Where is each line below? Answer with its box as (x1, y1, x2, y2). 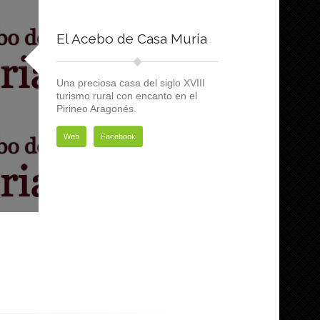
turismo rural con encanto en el (56, 90, 197, 101)
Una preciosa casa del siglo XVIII (56, 77, 205, 89)
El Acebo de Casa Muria (56, 31, 207, 46)
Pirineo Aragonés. (56, 103, 136, 114)
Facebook (100, 132, 136, 141)
